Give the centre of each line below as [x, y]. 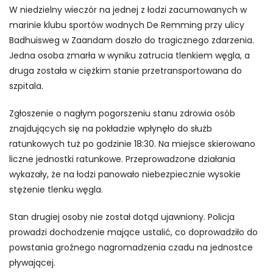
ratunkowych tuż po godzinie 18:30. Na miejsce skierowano [132, 144]
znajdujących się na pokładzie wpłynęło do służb [111, 128]
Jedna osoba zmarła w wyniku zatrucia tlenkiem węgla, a [129, 55]
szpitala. [26, 86]
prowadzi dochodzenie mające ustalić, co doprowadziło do [133, 232]
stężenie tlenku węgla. [56, 189]
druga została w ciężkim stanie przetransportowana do [126, 70]
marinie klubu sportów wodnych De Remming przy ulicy [127, 25]
